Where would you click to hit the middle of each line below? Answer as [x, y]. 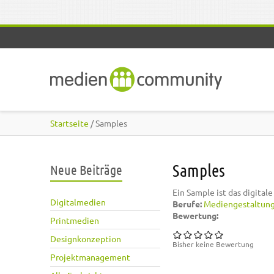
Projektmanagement [90, 257]
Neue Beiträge [86, 169]
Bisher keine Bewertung [213, 244]
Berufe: [188, 204]
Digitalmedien [78, 202]
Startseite [69, 123]
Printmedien [75, 220]
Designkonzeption [86, 238]
